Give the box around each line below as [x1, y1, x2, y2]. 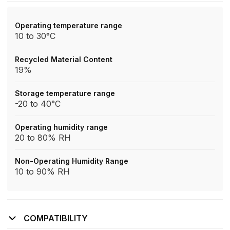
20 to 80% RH [15, 132, 71, 143]
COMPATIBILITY [24, 213, 88, 223]
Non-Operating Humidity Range [15, 157, 128, 165]
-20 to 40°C [15, 99, 61, 109]
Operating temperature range [15, 21, 122, 30]
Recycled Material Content [15, 55, 112, 64]
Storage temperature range [15, 89, 115, 98]
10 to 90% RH [15, 166, 70, 177]
